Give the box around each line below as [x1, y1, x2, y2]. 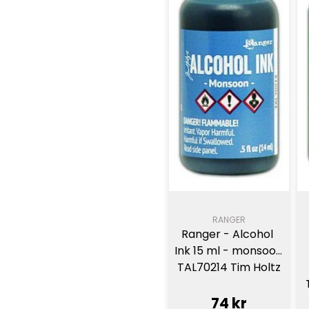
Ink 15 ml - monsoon [175, 243, 283, 259]
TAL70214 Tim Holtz [177, 259, 281, 276]
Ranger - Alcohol [181, 226, 274, 243]
